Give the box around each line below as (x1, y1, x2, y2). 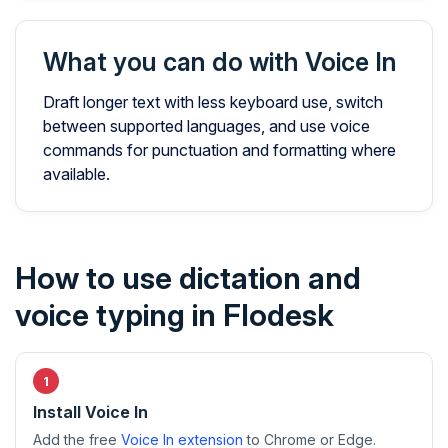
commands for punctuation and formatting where (43, 140, 396, 160)
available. (43, 164, 110, 184)
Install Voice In (33, 402, 148, 422)
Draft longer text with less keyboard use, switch (43, 92, 383, 112)
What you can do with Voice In (43, 47, 397, 77)
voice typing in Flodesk (15, 297, 334, 333)
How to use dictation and (15, 260, 361, 296)
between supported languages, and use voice (43, 116, 370, 136)
